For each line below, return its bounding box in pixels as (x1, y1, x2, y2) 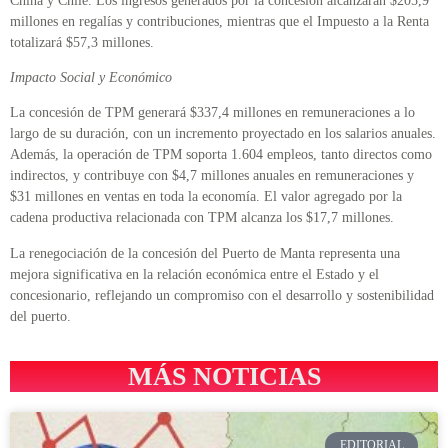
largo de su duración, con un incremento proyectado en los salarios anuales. (10, 126, 436, 142)
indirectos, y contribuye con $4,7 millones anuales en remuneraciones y (10, 168, 414, 184)
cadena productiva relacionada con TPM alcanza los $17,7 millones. (10, 210, 394, 226)
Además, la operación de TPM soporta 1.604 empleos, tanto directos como (10, 147, 432, 163)
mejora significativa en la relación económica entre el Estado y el (10, 266, 379, 282)
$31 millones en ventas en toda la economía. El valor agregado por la (10, 189, 402, 205)
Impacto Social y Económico (10, 70, 172, 86)
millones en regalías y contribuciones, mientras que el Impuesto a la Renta (10, 13, 429, 29)
